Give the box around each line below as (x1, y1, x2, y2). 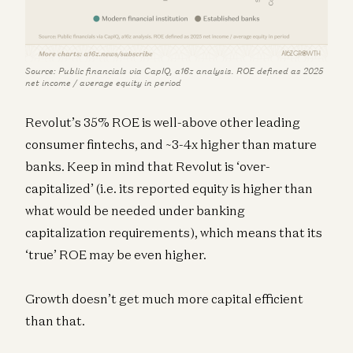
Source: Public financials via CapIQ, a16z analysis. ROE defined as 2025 (25, 65, 323, 77)
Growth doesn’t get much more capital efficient (25, 291, 303, 307)
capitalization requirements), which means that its (25, 225, 322, 241)
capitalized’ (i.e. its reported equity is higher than (25, 180, 313, 197)
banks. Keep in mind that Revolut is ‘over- (25, 158, 270, 175)
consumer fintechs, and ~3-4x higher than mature (25, 136, 317, 153)
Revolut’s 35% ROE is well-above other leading (25, 114, 300, 131)
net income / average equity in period (25, 77, 181, 89)
